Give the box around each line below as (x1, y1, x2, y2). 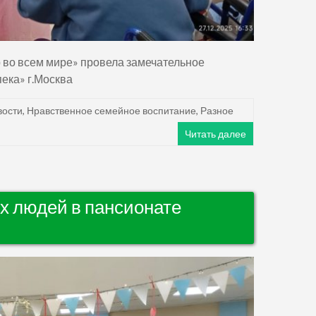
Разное (200, 104, 233, 116)
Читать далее (185, 127, 246, 140)
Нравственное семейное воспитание (27, 104, 196, 116)
